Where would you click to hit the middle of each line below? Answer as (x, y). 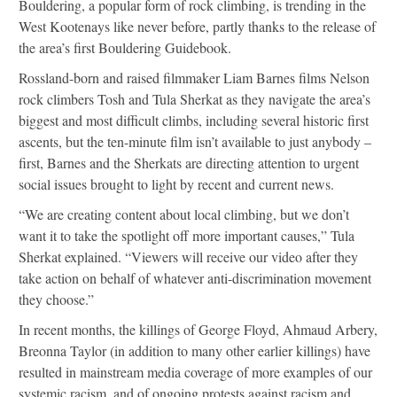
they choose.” (56, 299)
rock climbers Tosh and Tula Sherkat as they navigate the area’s (195, 98)
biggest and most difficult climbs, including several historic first (194, 120)
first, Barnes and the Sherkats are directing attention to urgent (189, 162)
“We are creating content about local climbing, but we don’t (184, 214)
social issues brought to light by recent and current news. (176, 183)
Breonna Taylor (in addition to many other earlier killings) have (195, 350)
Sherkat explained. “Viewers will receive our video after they (188, 256)
